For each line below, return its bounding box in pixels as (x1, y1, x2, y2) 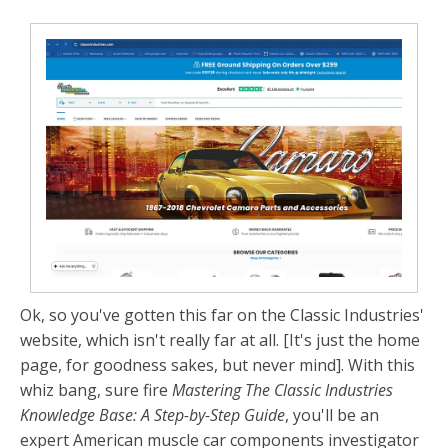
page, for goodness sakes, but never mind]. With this (20, 353, 415, 376)
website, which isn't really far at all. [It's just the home (20, 328, 420, 351)
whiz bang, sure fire (20, 378, 168, 401)
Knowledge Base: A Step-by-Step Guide (20, 403, 285, 426)
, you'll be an (285, 403, 379, 426)
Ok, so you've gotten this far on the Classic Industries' (20, 303, 424, 326)
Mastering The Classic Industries (168, 378, 393, 401)
